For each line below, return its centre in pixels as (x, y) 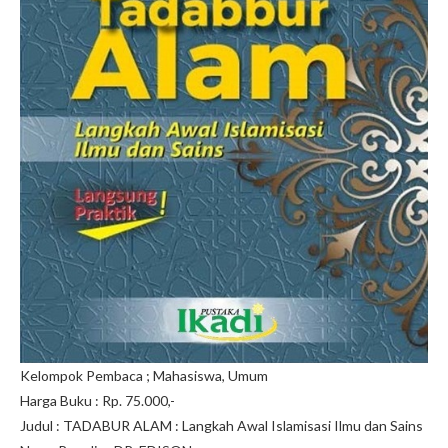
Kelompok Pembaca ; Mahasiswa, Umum (144, 375)
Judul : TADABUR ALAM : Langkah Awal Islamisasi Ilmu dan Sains (221, 425)
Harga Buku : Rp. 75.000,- (97, 400)
